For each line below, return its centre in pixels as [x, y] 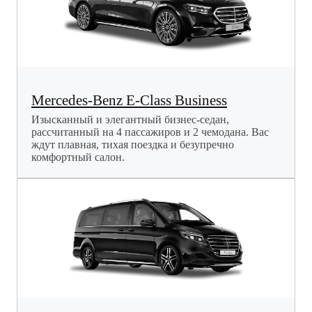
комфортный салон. [78, 157]
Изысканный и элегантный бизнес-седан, [130, 119]
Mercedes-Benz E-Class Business [129, 100]
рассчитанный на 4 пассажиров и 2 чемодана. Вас [150, 132]
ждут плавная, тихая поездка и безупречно [133, 144]
